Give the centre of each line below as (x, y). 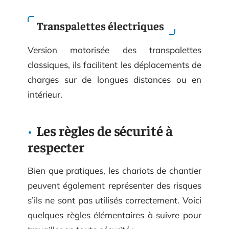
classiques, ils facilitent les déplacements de (114, 64)
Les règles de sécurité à (105, 130)
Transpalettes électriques (101, 25)
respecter (56, 146)
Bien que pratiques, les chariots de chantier (114, 170)
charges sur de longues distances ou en (114, 79)
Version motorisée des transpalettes (114, 50)
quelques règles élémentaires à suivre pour (114, 215)
